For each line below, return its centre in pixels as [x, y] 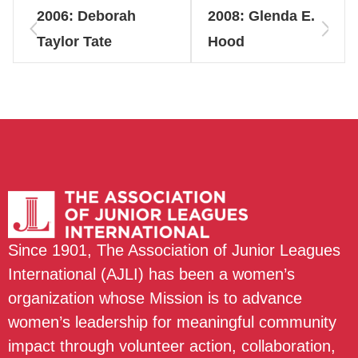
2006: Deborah [87, 16]
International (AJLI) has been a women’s [151, 274]
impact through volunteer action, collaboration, [172, 346]
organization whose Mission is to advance [155, 298]
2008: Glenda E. [262, 16]
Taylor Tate [75, 42]
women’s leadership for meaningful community [172, 322]
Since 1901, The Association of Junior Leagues [174, 250]
